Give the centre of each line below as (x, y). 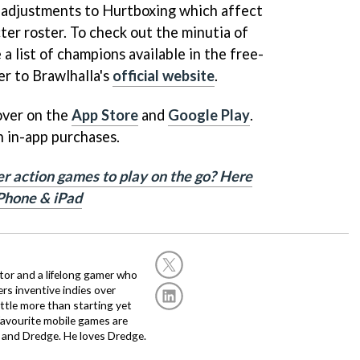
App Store (105, 115)
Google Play (209, 115)
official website (164, 76)
